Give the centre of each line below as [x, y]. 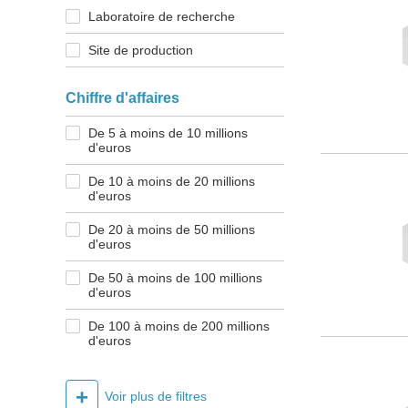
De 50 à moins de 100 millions [175, 278]
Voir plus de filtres [156, 397]
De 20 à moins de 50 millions [172, 230]
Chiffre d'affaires [122, 98]
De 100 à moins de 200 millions [179, 326]
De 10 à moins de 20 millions [172, 182]
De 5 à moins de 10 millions [168, 133]
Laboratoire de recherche [162, 17]
